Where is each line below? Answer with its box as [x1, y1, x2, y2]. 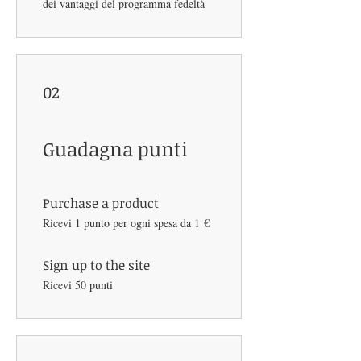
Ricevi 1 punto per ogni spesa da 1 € [43, 215, 210, 231]
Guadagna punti [43, 135, 188, 163]
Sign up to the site [43, 256, 150, 275]
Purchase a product [43, 194, 159, 213]
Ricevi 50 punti [43, 277, 113, 293]
